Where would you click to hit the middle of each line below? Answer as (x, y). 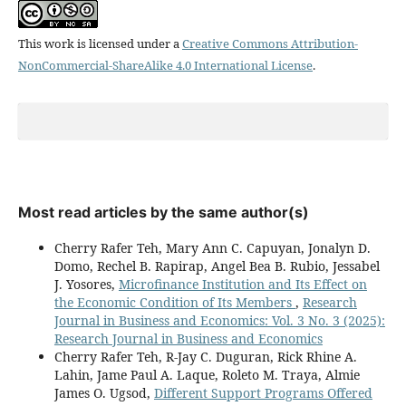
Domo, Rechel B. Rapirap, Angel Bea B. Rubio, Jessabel (217, 266)
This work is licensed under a (100, 43)
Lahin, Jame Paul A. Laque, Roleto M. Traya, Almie (207, 374)
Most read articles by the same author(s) (163, 212)
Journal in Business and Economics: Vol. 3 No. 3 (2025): (219, 320)
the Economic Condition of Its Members (174, 302)
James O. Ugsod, (104, 392)
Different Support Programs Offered (263, 392)
